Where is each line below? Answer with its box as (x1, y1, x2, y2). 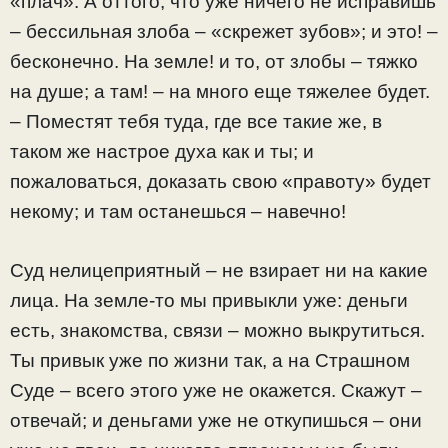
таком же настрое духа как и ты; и (10, 141, 314, 163)
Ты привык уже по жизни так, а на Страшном (10, 349, 410, 371)
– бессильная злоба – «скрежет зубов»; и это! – (10, 21, 438, 43)
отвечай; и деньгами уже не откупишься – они (10, 409, 422, 431)
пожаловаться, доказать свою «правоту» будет (10, 171, 431, 193)
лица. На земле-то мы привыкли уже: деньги (10, 289, 408, 311)
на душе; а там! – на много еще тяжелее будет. (10, 81, 430, 103)
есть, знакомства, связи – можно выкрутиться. (10, 319, 425, 341)
